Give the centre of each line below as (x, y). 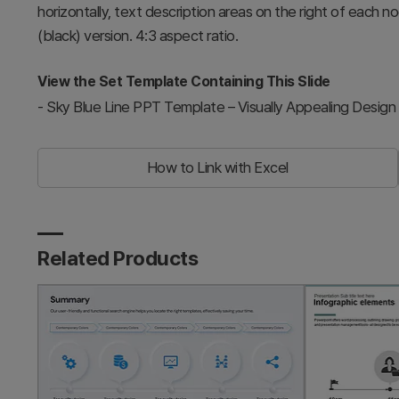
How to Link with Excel (217, 168)
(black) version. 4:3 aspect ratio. (138, 35)
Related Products (118, 258)
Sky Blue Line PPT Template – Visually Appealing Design (221, 106)
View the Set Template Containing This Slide (184, 81)
